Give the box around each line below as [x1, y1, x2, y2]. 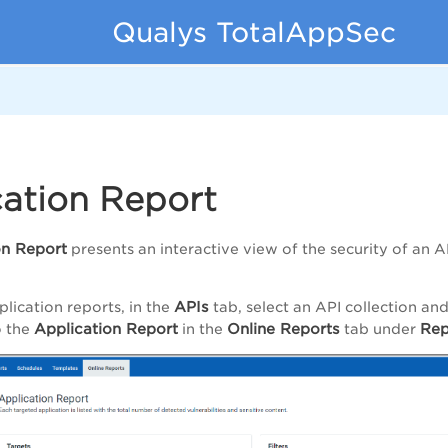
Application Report [34, 320, 178, 338]
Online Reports [227, 320, 340, 338]
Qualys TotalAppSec [111, 16, 396, 48]
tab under [340, 321, 420, 338]
